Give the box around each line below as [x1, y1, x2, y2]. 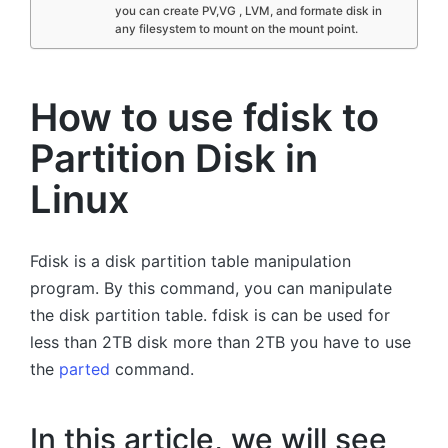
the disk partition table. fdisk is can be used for [30, 305, 390, 326]
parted [59, 359, 110, 380]
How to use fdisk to [30, 93, 379, 140]
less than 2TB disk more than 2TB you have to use [30, 332, 411, 353]
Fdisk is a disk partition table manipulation [30, 251, 351, 272]
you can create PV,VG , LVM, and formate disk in [114, 4, 382, 19]
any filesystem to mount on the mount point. [114, 22, 358, 37]
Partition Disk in [30, 134, 318, 181]
